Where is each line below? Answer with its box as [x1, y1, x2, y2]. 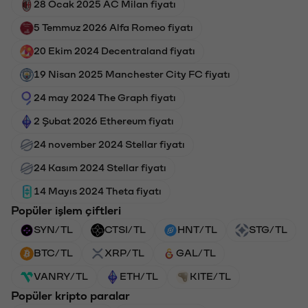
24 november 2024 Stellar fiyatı [34, 140, 185, 150]
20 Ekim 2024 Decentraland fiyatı [34, 46, 195, 56]
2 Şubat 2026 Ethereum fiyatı [34, 116, 174, 126]
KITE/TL [190, 272, 231, 282]
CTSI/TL [104, 225, 146, 235]
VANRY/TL [34, 272, 88, 282]
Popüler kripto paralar [11, 290, 130, 302]
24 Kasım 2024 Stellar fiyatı [34, 163, 166, 173]
